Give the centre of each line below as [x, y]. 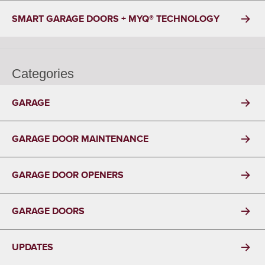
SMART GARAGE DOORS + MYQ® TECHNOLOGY [116, 19]
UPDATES [33, 248]
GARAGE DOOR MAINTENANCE [80, 139]
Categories [43, 74]
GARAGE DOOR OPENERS [68, 175]
